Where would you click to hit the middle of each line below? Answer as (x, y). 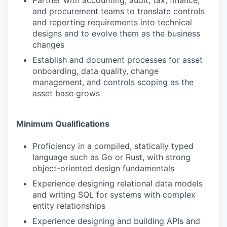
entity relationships (69, 206)
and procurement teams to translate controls (119, 11)
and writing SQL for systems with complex (114, 195)
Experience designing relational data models (118, 183)
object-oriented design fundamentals (103, 168)
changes (48, 45)
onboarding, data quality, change (96, 71)
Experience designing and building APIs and (116, 221)
